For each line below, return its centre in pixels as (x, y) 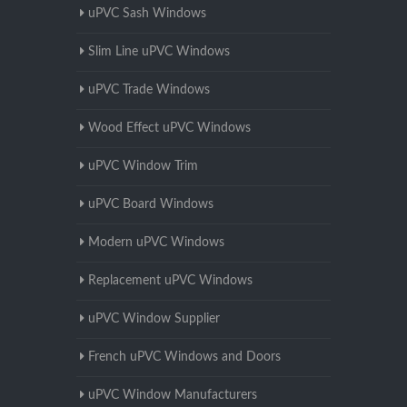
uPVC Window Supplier (154, 319)
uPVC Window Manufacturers (173, 396)
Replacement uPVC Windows (170, 281)
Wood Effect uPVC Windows (169, 129)
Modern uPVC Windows (156, 243)
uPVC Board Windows (151, 205)
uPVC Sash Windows (147, 14)
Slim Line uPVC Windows (159, 52)
